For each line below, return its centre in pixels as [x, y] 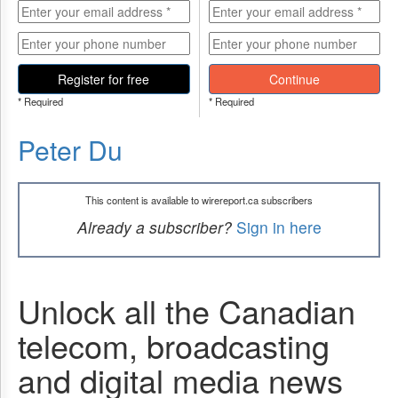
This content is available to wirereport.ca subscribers [199, 200]
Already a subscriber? [154, 227]
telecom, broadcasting [174, 345]
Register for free [104, 79]
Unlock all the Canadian [187, 310]
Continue [294, 79]
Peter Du [70, 150]
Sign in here [279, 227]
